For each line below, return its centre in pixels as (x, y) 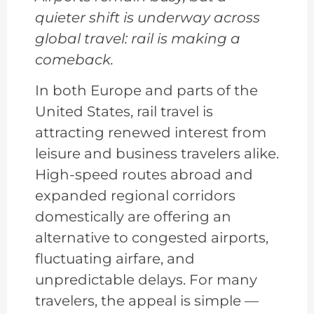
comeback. (74, 59)
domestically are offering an (133, 217)
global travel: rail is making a (138, 38)
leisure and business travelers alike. (157, 154)
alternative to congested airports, (152, 238)
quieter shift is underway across (148, 17)
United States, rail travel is (124, 112)
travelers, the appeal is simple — (147, 301)
